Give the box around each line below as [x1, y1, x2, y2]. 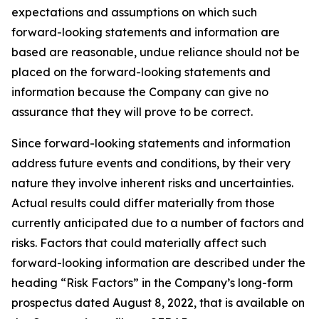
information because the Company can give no [11, 85, 268, 99]
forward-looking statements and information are [11, 25, 280, 39]
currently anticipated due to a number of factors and [11, 216, 304, 230]
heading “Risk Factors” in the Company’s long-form [11, 276, 293, 290]
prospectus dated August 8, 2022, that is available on [11, 296, 305, 310]
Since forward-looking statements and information [11, 136, 291, 150]
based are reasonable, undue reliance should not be [11, 45, 300, 59]
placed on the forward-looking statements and [11, 65, 271, 79]
